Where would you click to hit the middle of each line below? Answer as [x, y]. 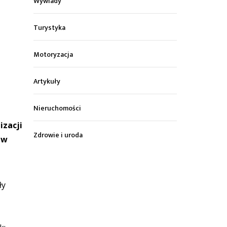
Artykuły [47, 82]
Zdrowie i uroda [58, 135]
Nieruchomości [58, 108]
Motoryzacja [53, 55]
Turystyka [50, 28]
